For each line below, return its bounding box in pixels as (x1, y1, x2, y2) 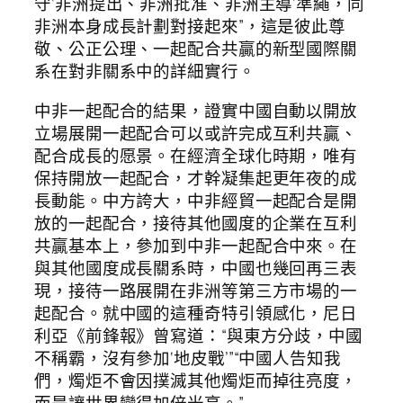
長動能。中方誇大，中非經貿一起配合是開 (34, 188, 358, 212)
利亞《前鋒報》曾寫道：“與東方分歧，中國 (34, 323, 363, 347)
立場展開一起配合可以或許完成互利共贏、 (34, 121, 358, 145)
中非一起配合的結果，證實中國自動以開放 (34, 98, 358, 122)
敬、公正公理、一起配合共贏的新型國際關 (34, 37, 358, 61)
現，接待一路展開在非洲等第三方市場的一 (34, 278, 358, 302)
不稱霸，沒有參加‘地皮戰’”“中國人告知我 (34, 345, 341, 370)
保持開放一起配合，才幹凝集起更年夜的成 (34, 166, 358, 190)
